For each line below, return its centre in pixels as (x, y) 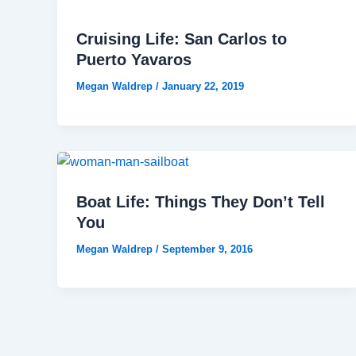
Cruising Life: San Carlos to (182, 39)
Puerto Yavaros (134, 60)
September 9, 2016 (207, 249)
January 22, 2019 (203, 87)
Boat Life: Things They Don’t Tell (201, 201)
